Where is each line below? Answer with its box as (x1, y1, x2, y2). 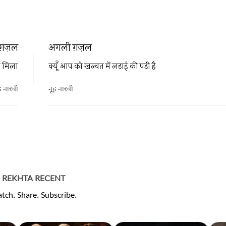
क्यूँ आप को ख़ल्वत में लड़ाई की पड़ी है (48, 61, 156, 71)
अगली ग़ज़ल (48, 41, 92, 53)
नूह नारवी (48, 85, 73, 94)
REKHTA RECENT (2, 174, 65, 185)
